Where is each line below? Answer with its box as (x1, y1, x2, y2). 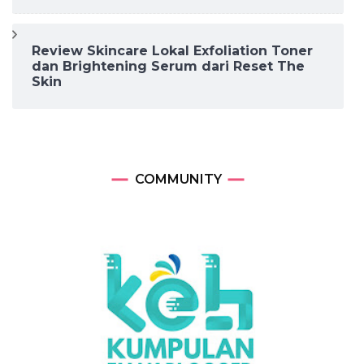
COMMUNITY (134, 171, 222, 188)
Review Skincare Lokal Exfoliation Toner (32, 43, 313, 59)
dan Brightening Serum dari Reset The (32, 58, 305, 75)
